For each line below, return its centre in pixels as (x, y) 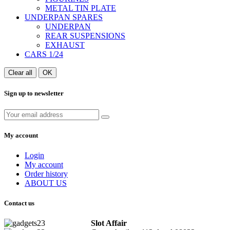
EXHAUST (65, 45)
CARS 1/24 (44, 54)
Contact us (19, 203)
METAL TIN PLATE (81, 8)
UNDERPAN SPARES (64, 17)
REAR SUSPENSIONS (85, 36)
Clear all (20, 73)
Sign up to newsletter (34, 93)
